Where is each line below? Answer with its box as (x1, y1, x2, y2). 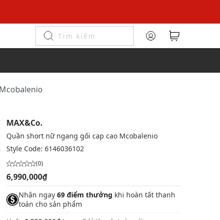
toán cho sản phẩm (18, 199, 82, 209)
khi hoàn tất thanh (112, 190, 175, 199)
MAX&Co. (6, 117, 43, 128)
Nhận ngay (18, 190, 57, 199)
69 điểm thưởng (56, 190, 112, 199)
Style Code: (6, 144, 45, 153)
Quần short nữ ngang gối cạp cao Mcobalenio (6, 131, 158, 140)
